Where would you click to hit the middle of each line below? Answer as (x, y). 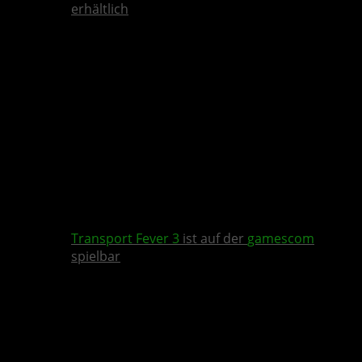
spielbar (96, 257)
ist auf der (213, 239)
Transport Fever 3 (125, 239)
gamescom (281, 239)
